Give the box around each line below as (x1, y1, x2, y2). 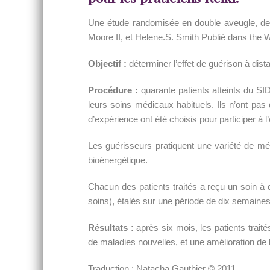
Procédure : (88, 85, 138, 95)
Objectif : (88, 58, 127, 69)
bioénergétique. (88, 155, 148, 165)
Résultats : (88, 222, 134, 233)
